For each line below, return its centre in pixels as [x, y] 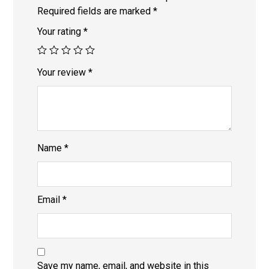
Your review [63, 72]
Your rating [61, 31]
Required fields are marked [95, 11]
